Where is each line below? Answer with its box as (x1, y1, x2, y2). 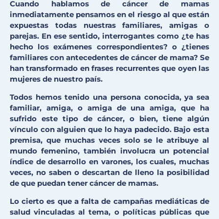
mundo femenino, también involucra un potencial (10, 146, 209, 156)
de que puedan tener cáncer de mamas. (10, 178, 158, 188)
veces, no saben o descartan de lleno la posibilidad (10, 168, 209, 177)
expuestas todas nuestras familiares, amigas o (10, 21, 209, 30)
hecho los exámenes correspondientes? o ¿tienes (10, 42, 209, 52)
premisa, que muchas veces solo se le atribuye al (10, 135, 209, 145)
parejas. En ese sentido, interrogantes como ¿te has (10, 31, 209, 41)
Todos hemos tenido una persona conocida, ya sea (10, 92, 209, 102)
